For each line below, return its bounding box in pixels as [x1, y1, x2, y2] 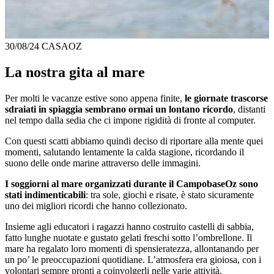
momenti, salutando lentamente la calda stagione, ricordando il [5, 146, 244, 157]
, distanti [233, 103, 265, 114]
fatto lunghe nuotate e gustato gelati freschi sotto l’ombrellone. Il [5, 232, 252, 243]
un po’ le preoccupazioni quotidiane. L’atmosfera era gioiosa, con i [5, 254, 261, 265]
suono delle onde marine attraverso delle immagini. [5, 157, 203, 168]
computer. [215, 114, 256, 125]
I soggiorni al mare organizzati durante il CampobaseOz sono [5, 178, 258, 189]
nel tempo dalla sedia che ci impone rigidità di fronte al [5, 114, 215, 125]
